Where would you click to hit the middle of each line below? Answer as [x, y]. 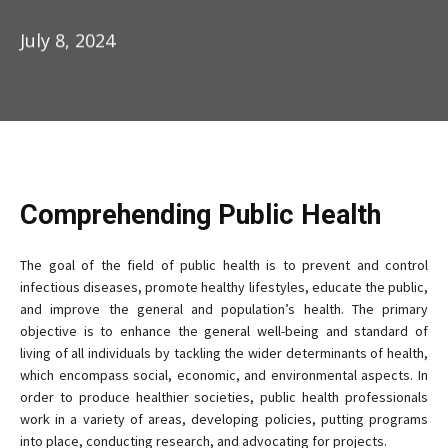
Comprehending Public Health [200, 214]
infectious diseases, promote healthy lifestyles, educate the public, [224, 286]
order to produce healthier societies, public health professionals [224, 396]
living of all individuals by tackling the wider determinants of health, [224, 352]
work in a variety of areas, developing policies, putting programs [224, 418]
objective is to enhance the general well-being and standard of [224, 330]
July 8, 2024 [67, 40]
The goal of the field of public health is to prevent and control [224, 264]
